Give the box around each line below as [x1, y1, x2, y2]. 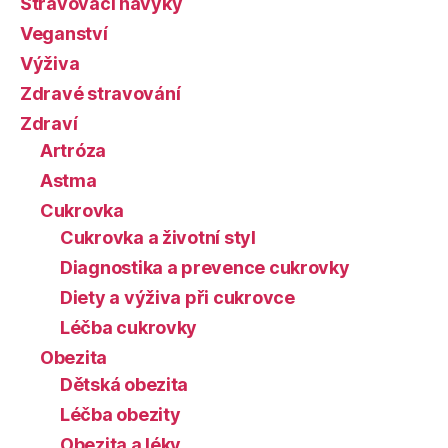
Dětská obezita [60, 374, 189, 395]
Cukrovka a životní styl [60, 227, 256, 248]
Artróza [40, 140, 107, 161]
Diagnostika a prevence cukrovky [60, 257, 350, 278]
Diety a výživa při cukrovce [60, 287, 295, 308]
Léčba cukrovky [60, 317, 198, 338]
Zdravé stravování [20, 83, 181, 104]
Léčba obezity [60, 404, 181, 425]
